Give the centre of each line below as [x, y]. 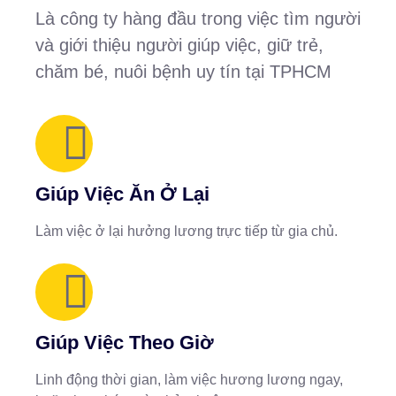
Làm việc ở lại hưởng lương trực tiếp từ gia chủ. [187, 231]
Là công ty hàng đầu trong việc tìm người [198, 19]
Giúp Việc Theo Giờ [125, 343]
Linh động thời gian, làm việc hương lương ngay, [189, 380]
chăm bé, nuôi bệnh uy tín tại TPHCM [183, 72]
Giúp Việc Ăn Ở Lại [122, 194]
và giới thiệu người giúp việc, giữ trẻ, [179, 45]
